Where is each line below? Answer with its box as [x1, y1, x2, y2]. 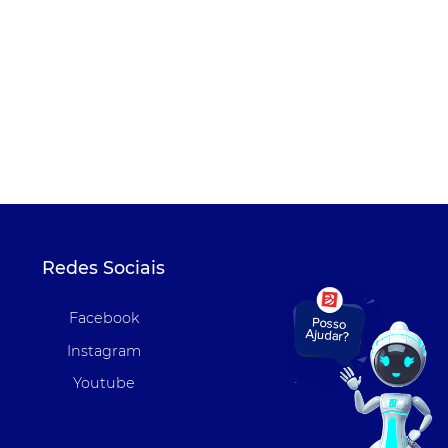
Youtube [72, 374, 135, 393]
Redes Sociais [42, 256, 166, 278]
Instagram [66, 341, 141, 360]
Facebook [68, 309, 139, 328]
